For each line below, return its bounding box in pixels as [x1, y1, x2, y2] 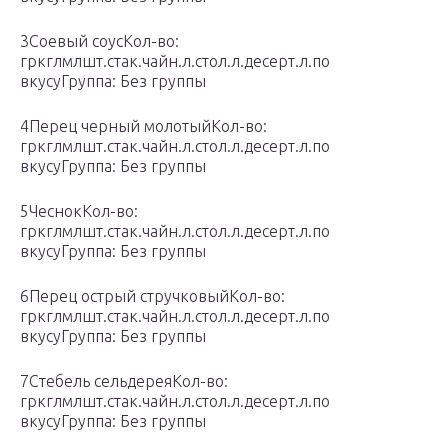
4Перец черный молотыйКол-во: [20, 117, 267, 136]
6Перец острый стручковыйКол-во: [20, 287, 285, 306]
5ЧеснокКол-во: [20, 202, 138, 221]
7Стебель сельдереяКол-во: [20, 372, 228, 391]
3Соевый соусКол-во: [20, 32, 179, 51]
